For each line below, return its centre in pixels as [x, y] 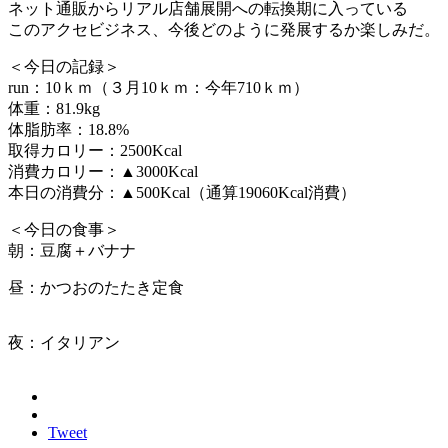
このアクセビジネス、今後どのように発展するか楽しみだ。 [224, 29]
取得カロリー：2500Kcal [95, 150]
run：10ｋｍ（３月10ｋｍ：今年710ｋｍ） [158, 87]
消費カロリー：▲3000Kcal [103, 171]
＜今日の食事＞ [64, 229]
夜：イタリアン [64, 342]
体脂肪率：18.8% [68, 129]
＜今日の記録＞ [64, 66]
